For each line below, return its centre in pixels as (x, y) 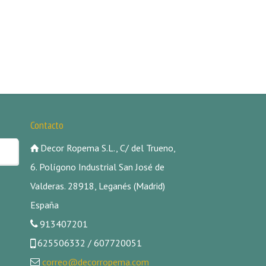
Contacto (47, 125)
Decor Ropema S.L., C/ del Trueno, (108, 148)
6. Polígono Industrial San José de (97, 167)
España (45, 205)
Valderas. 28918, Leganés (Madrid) (98, 186)
